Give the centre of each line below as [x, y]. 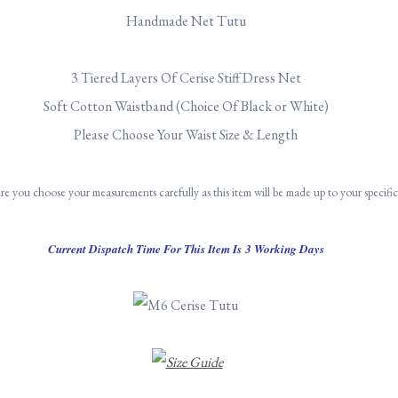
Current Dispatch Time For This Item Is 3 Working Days [186, 249]
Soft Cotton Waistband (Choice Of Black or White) [186, 106]
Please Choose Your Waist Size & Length [186, 135]
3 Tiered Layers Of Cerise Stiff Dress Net [186, 78]
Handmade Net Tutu [186, 21]
